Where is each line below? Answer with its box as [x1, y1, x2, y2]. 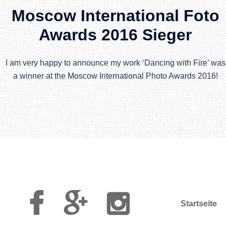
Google [86, 190, 114, 199]
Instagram [128, 190, 166, 199]
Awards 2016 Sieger [39, 25, 192, 44]
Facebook [43, 190, 81, 199]
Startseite [181, 199, 217, 208]
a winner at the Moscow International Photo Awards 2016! [13, 71, 218, 80]
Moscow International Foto [11, 6, 219, 25]
